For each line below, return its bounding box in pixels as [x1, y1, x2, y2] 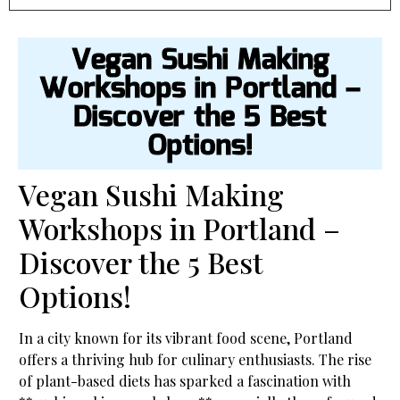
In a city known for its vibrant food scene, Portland [19, 329, 353, 348]
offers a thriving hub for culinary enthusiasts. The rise [19, 350, 371, 370]
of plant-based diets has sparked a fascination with [19, 371, 351, 391]
